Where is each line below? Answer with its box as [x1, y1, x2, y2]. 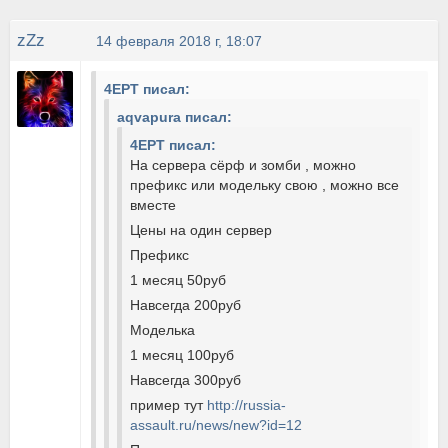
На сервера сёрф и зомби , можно [130, 157, 357, 173]
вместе [130, 197, 177, 213]
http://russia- [207, 397, 287, 413]
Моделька [130, 322, 196, 338]
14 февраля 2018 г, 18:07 [96, 33, 263, 49]
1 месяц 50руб [130, 272, 227, 288]
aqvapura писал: [117, 109, 233, 125]
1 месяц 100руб [130, 347, 235, 363]
